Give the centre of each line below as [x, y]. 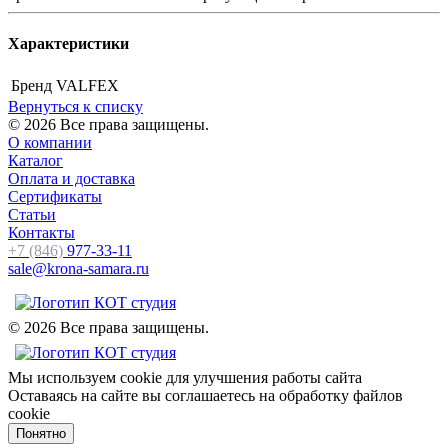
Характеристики [68, 44]
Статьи [32, 215]
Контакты [41, 233]
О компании [50, 143]
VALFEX [87, 86]
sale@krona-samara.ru [78, 269]
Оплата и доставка [71, 179]
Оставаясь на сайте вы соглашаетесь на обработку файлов [205, 396]
